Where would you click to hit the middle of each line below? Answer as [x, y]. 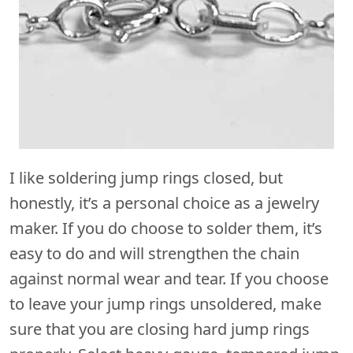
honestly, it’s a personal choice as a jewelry [164, 203]
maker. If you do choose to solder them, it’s [166, 228]
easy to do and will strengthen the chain [154, 253]
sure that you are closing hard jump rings [160, 329]
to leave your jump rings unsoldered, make [165, 303]
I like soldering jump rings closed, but [146, 177]
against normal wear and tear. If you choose [169, 278]
